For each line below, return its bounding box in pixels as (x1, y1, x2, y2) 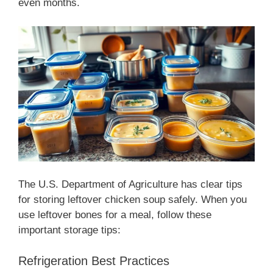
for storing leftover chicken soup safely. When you (18, 194, 247, 206)
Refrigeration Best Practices (18, 253, 169, 268)
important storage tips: (18, 224, 121, 236)
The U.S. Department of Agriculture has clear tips (18, 179, 243, 191)
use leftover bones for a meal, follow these (18, 209, 211, 221)
